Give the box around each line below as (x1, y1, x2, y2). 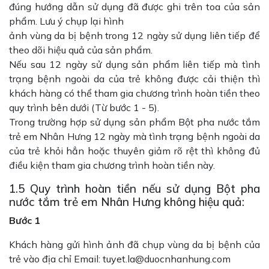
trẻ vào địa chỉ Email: (9, 253, 103, 265)
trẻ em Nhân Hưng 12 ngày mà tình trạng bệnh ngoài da (9, 130, 260, 142)
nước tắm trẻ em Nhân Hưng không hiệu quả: (9, 195, 244, 209)
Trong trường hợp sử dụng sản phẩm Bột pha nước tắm (9, 116, 260, 128)
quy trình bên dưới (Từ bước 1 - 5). (9, 101, 159, 113)
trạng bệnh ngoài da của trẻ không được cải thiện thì (9, 73, 260, 85)
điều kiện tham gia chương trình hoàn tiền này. (9, 159, 215, 171)
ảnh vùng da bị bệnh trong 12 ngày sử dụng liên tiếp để (9, 29, 260, 41)
